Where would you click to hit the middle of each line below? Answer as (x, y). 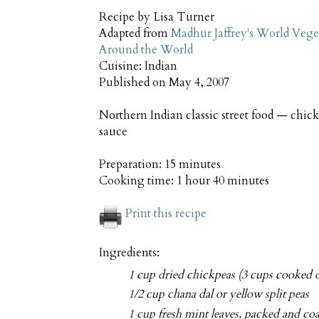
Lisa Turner (184, 17)
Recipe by (126, 17)
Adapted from (135, 34)
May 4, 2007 (199, 83)
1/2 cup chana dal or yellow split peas (219, 294)
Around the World (146, 50)
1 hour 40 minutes (223, 181)
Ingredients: (129, 253)
